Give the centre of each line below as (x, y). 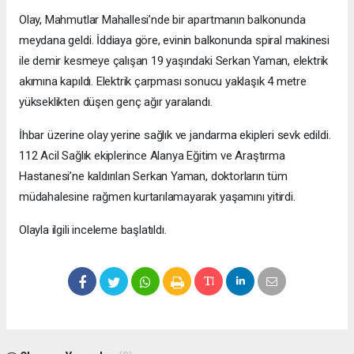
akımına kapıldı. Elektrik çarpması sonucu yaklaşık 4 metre (163, 82)
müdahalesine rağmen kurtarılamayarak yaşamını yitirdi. (157, 197)
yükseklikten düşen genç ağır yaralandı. (116, 102)
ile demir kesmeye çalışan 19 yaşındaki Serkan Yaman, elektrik (174, 61)
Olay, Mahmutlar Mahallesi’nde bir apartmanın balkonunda (162, 20)
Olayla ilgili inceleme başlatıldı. (93, 230)
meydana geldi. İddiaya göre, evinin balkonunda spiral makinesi (175, 41)
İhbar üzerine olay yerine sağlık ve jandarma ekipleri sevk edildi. (175, 136)
